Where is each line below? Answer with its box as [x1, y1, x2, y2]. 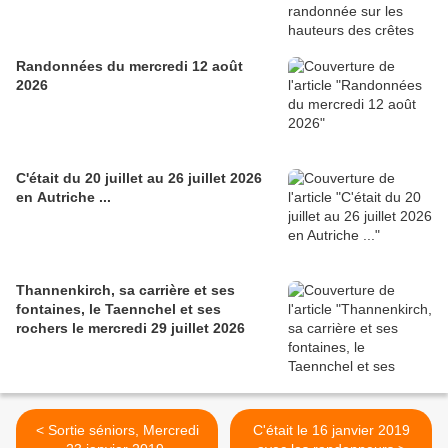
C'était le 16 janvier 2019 [252, 422, 410, 439]
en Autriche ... [16, 189, 111, 206]
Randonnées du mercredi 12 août [16, 58, 243, 75]
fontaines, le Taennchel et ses [16, 301, 221, 318]
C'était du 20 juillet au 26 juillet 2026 [16, 170, 262, 187]
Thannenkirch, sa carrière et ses [16, 282, 235, 299]
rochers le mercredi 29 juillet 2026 [16, 320, 245, 337]
